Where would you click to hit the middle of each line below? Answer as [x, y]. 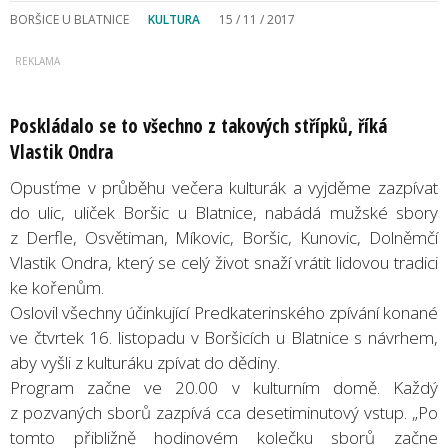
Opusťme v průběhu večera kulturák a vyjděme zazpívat [224, 187]
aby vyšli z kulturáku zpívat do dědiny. [145, 362]
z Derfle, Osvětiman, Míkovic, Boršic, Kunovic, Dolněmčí [224, 237]
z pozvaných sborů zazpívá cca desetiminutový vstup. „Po [224, 412]
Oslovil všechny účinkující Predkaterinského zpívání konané [224, 312]
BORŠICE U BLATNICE [69, 19]
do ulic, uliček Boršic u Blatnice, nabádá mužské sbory [224, 212]
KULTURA [174, 19]
